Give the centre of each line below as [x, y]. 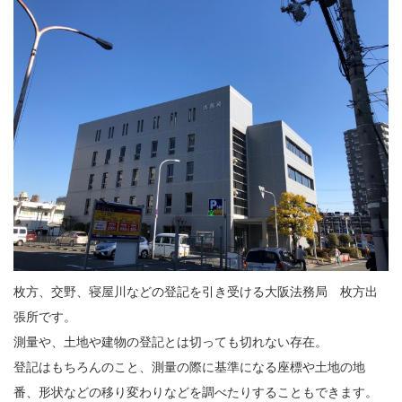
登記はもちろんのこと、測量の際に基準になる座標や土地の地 [189, 367]
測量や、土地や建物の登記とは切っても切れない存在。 [170, 341]
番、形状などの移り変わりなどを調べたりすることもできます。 [196, 392]
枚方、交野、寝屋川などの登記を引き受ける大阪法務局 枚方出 [196, 291]
